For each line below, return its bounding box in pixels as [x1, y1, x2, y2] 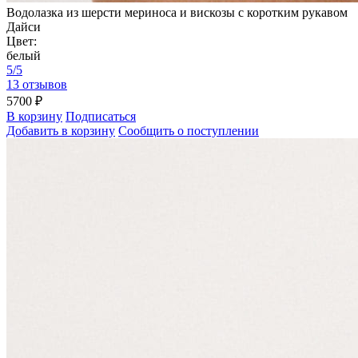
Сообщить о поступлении [118, 124, 259, 138]
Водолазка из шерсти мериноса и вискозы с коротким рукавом [6, 6, 348, 20]
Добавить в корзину [6, 124, 115, 138]
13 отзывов [6, 78, 67, 92]
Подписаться [66, 109, 136, 124]
